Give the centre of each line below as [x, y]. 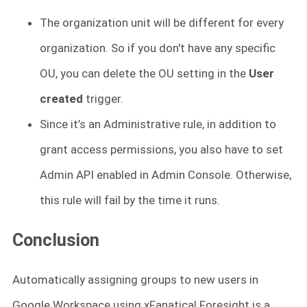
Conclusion [56, 240]
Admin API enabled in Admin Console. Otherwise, [165, 175]
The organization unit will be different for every [162, 23]
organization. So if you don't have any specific [158, 48]
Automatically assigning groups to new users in [135, 280]
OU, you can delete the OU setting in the [144, 74]
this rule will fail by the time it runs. [130, 200]
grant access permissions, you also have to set [161, 150]
